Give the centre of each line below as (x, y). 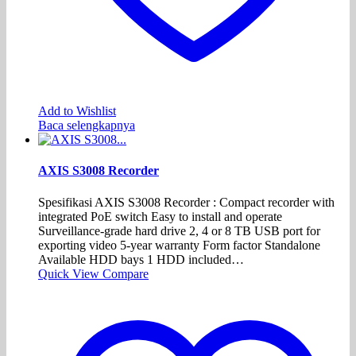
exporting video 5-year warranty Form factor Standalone (179, 245)
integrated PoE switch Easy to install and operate (160, 216)
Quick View (70, 273)
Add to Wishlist (77, 111)
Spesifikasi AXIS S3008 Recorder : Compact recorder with (186, 202)
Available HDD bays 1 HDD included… (141, 259)
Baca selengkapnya (87, 126)
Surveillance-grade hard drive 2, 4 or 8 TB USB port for (179, 230)
